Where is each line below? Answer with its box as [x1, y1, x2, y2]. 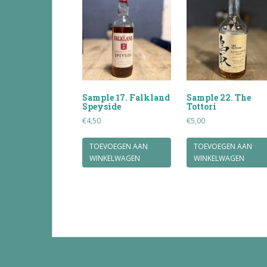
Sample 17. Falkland [82, 92, 170, 104]
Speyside [82, 101, 121, 113]
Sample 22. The [187, 92, 252, 104]
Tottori [187, 101, 217, 113]
